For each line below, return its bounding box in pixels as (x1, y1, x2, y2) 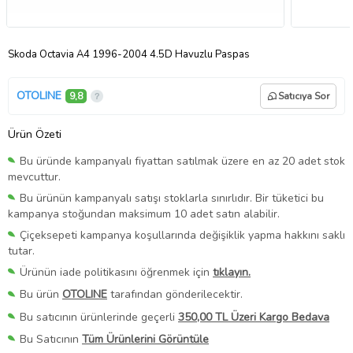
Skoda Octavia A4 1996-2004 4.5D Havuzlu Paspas (8, 46, 250, 61)
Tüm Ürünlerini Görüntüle (82, 331, 209, 347)
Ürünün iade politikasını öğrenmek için (20, 265, 213, 281)
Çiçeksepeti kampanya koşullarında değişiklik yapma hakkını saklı (20, 228, 345, 243)
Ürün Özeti (8, 126, 61, 142)
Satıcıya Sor (278, 89, 329, 102)
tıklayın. (213, 265, 251, 281)
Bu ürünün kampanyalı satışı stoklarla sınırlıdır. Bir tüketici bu (20, 191, 324, 206)
